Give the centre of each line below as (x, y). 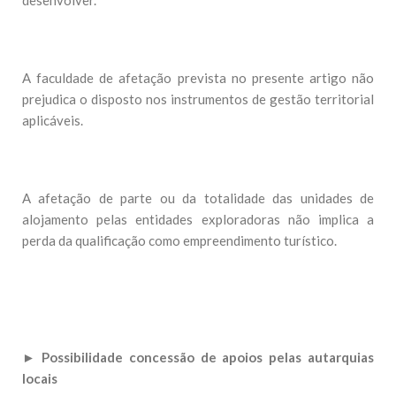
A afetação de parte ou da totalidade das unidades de (198, 198)
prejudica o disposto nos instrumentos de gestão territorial (198, 99)
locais (40, 378)
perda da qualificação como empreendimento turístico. (179, 240)
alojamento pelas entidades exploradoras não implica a (198, 219)
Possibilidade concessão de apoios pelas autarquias (208, 357)
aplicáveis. (53, 120)
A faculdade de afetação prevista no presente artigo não (198, 78)
